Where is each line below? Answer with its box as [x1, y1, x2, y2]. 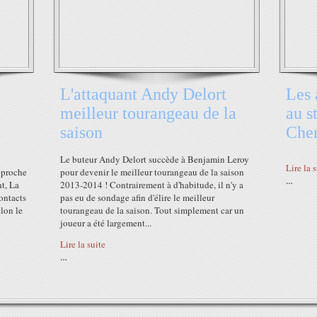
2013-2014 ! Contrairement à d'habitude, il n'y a [60, 178, 243, 191]
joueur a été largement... [60, 217, 151, 229]
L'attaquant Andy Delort [60, 85, 226, 103]
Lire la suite [60, 238, 105, 250]
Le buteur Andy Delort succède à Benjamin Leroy [60, 153, 249, 166]
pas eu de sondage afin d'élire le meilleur [60, 191, 214, 204]
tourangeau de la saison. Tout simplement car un [60, 204, 244, 217]
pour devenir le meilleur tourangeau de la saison [60, 166, 244, 178]
